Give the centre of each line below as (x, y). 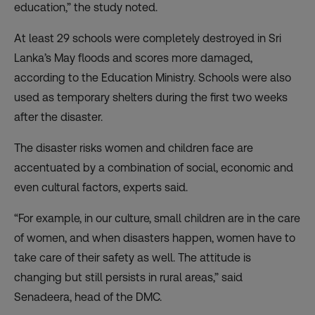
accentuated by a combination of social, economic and (154, 168)
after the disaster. (58, 117)
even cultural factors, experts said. (101, 188)
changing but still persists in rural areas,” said (128, 278)
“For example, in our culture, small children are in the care (157, 219)
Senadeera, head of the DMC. (88, 297)
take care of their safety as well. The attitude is (133, 258)
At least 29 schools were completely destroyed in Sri (148, 39)
